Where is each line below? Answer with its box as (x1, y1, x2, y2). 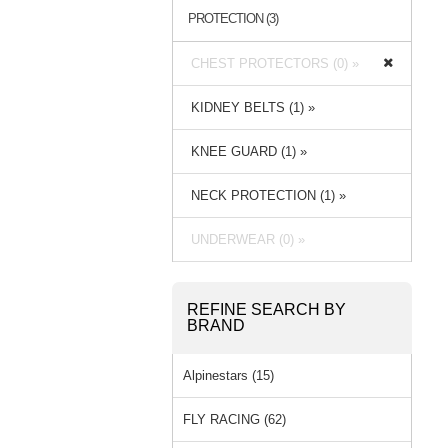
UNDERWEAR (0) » (183, 231, 305, 247)
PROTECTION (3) (188, 10, 278, 26)
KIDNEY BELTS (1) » (183, 99, 315, 115)
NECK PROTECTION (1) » (183, 187, 346, 203)
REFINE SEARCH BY (187, 300, 346, 318)
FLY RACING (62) (183, 411, 286, 427)
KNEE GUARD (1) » (183, 143, 307, 159)
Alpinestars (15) (183, 367, 274, 383)
